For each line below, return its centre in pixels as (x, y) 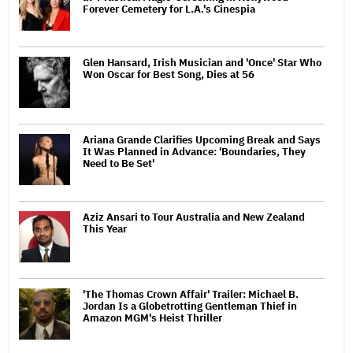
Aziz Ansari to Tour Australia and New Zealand (194, 217)
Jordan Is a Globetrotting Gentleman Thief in (190, 306)
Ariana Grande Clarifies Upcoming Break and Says (202, 139)
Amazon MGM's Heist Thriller (152, 318)
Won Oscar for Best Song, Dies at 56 (169, 74)
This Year (105, 229)
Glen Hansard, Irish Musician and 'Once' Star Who (202, 62)
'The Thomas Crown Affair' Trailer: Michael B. (191, 294)
